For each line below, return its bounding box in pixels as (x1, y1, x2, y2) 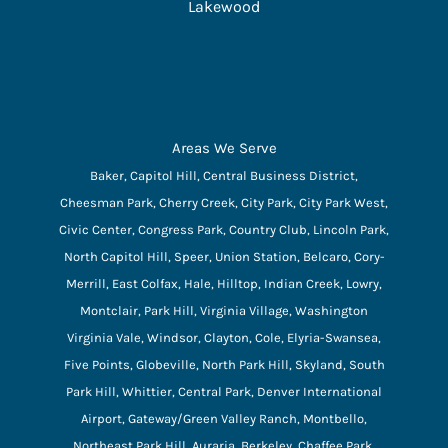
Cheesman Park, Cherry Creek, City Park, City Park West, (60, 194, 388, 210)
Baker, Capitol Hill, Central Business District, (90, 167, 358, 183)
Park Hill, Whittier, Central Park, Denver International (66, 383, 382, 399)
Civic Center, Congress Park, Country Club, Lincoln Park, (59, 221, 389, 237)
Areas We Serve (171, 138, 277, 157)
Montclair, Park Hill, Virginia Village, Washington (80, 302, 368, 318)
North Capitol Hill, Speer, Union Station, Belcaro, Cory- (63, 248, 385, 264)
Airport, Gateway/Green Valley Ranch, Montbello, (81, 410, 367, 426)
